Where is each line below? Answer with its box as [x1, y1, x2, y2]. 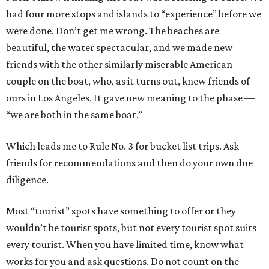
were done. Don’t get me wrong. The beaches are [6, 25, 219, 37]
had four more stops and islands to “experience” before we [6, 8, 261, 20]
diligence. [6, 174, 49, 186]
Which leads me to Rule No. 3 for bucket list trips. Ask [6, 140, 239, 153]
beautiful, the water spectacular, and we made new [6, 41, 232, 54]
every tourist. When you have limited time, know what [6, 238, 244, 251]
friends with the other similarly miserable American [6, 58, 232, 71]
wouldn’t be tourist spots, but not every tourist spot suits [6, 222, 256, 234]
